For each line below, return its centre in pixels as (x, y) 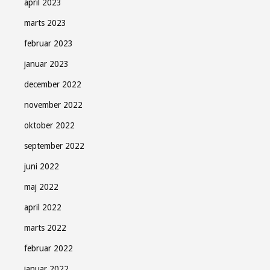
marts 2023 (45, 23)
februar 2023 (49, 43)
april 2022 (43, 207)
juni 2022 (42, 166)
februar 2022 (49, 248)
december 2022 (53, 84)
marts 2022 (45, 228)
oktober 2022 (49, 125)
